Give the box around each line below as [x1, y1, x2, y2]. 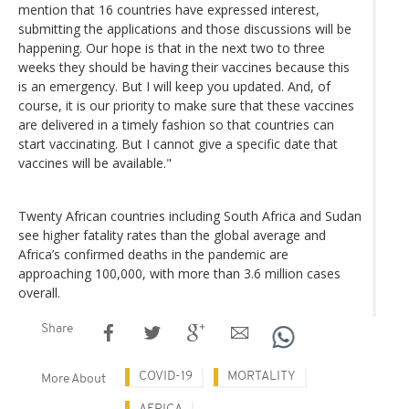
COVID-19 [139, 369, 193, 383]
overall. [18, 283, 60, 301]
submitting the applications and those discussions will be [18, 19, 351, 37]
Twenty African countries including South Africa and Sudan [18, 206, 362, 225]
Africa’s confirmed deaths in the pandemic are [18, 245, 288, 263]
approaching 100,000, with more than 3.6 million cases [18, 264, 341, 282]
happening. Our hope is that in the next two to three [18, 38, 325, 57]
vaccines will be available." [18, 153, 172, 172]
